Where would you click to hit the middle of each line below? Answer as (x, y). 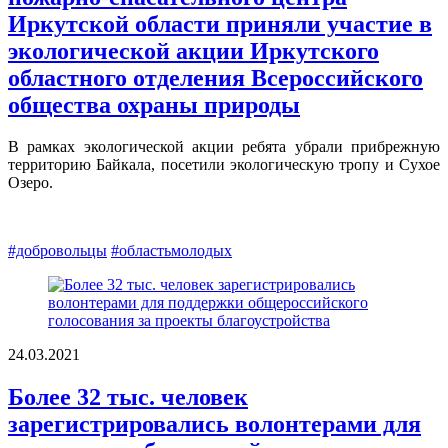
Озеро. (30, 183)
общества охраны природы (154, 104)
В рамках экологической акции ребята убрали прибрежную (224, 147)
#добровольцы (57, 251)
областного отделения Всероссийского (215, 77)
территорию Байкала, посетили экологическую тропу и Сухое (224, 165)
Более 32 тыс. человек (128, 397)
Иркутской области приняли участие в (220, 23)
